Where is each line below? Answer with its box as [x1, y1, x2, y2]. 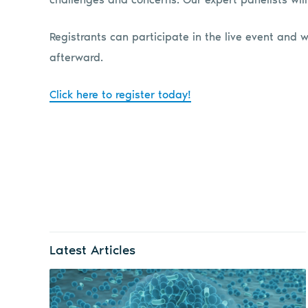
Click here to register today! [49, 87, 191, 101]
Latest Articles [49, 241, 135, 258]
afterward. [49, 50, 103, 64]
